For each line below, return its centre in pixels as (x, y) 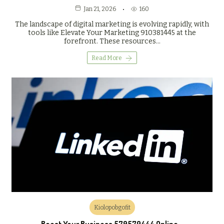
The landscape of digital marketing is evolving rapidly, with (112, 24)
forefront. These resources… (112, 41)
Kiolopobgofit (112, 208)
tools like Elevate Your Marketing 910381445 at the (112, 33)
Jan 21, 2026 (100, 9)
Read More (107, 58)
